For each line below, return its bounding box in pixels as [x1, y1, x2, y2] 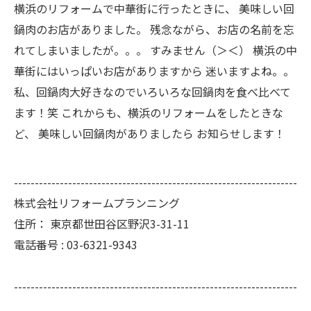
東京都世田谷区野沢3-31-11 [50, 215, 190, 232]
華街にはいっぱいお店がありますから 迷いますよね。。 [14, 62, 294, 79]
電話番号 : [14, 236, 67, 253]
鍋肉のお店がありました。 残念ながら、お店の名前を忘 [14, 21, 294, 37]
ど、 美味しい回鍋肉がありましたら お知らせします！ [14, 125, 285, 142]
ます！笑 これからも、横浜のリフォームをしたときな [14, 104, 283, 121]
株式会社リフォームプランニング [14, 194, 180, 211]
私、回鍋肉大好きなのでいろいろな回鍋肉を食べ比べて [14, 83, 291, 100]
